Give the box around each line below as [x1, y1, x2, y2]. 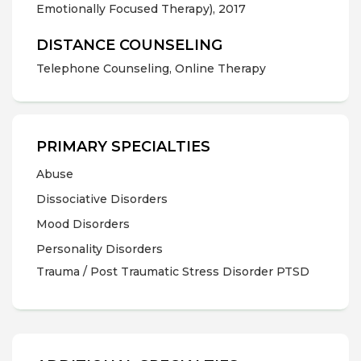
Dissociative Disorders [36, 192, 168, 206]
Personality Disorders [36, 242, 163, 256]
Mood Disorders [36, 217, 130, 231]
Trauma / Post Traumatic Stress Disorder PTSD [36, 264, 309, 279]
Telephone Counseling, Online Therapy [36, 61, 266, 76]
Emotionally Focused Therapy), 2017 [36, 2, 246, 16]
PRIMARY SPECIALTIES [36, 138, 210, 156]
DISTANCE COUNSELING [36, 36, 222, 54]
